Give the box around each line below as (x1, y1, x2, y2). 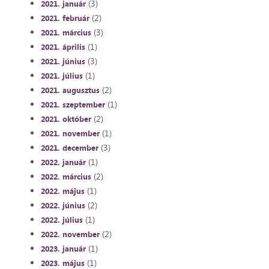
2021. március (40, 27, 91, 38)
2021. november (40, 128, 100, 139)
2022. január (40, 157, 86, 168)
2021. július (40, 70, 83, 82)
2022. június (40, 200, 85, 211)
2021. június (40, 56, 85, 67)
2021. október (40, 113, 91, 125)
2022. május (40, 186, 85, 197)
